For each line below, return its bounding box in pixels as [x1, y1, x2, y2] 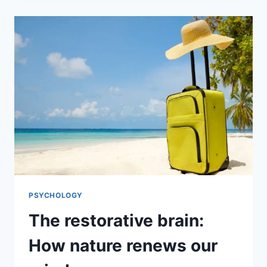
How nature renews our [29, 235, 218, 256]
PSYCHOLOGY [29, 190, 83, 200]
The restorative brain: [29, 210, 204, 231]
